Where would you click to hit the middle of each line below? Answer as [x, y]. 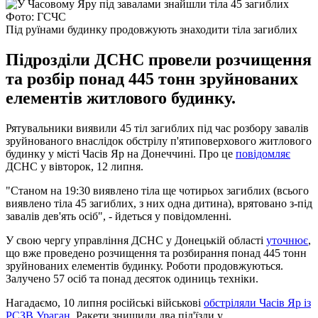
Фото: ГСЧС [36, 16]
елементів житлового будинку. [121, 98]
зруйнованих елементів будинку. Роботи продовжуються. [144, 265]
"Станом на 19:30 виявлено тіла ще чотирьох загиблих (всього [157, 190]
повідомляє [263, 153]
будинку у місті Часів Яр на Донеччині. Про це [121, 153]
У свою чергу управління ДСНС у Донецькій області [136, 240]
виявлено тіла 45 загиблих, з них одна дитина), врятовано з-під [159, 203]
